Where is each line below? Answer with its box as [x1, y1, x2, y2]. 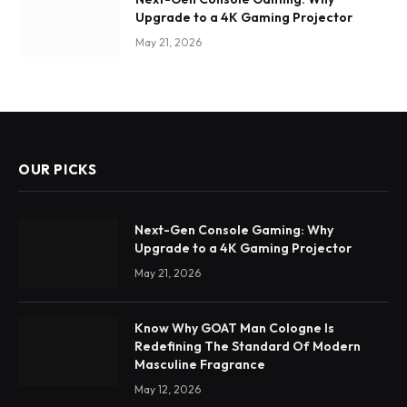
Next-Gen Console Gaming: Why [134, 222, 333, 239]
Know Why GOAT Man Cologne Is [134, 320, 334, 337]
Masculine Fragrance [134, 356, 265, 373]
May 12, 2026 [134, 382, 201, 397]
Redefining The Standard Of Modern [134, 338, 361, 355]
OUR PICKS [18, 161, 97, 179]
